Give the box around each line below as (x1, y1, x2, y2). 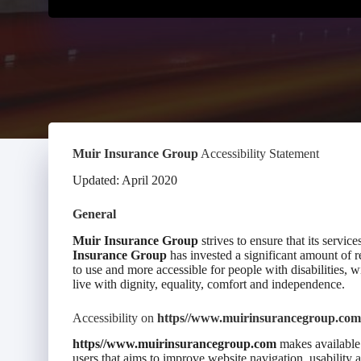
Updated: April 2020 (73, 172, 177, 187)
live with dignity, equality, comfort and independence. (73, 276, 345, 291)
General (73, 206, 116, 221)
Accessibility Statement (198, 147, 319, 160)
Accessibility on (73, 310, 157, 325)
